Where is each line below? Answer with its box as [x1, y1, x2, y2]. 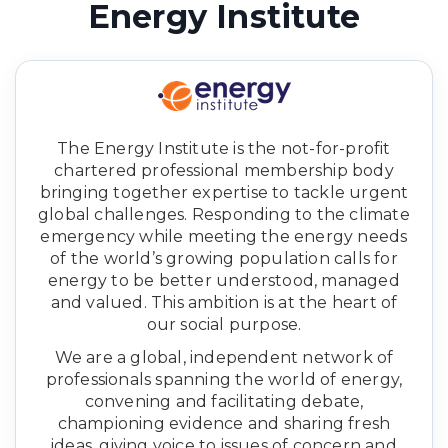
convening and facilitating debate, [84, 391, 364, 411]
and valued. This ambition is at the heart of [50, 292, 398, 312]
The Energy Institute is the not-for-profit [57, 138, 391, 158]
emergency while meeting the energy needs [40, 226, 408, 246]
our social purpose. [146, 314, 302, 334]
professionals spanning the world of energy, [45, 369, 403, 389]
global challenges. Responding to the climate [38, 204, 410, 224]
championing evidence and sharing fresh [57, 413, 391, 433]
